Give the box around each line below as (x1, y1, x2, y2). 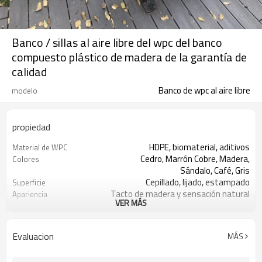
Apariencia (12, 188, 47, 200)
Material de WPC (12, 142, 68, 153)
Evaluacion (12, 229, 54, 243)
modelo (12, 85, 37, 96)
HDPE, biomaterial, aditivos (149, 140, 250, 154)
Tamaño (12, 200, 39, 212)
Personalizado (196, 199, 250, 212)
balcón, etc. (208, 222, 250, 236)
